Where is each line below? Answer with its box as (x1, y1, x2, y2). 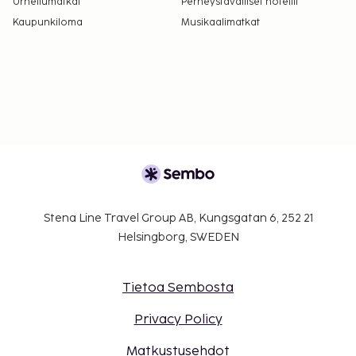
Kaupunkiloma (13, 16, 83, 29)
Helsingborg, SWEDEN (117, 230, 239, 244)
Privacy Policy (133, 311, 222, 327)
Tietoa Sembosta (122, 280, 234, 296)
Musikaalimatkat (181, 16, 260, 29)
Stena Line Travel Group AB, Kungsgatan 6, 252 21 (43, 211, 313, 225)
